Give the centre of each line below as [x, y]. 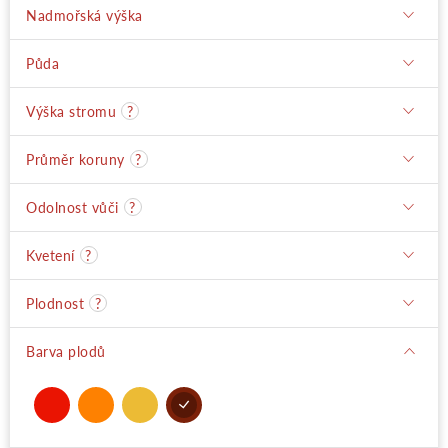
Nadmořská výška [84, 15]
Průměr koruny [75, 159]
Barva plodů [66, 351]
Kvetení [50, 255]
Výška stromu [71, 111]
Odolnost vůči [72, 207]
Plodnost [55, 303]
